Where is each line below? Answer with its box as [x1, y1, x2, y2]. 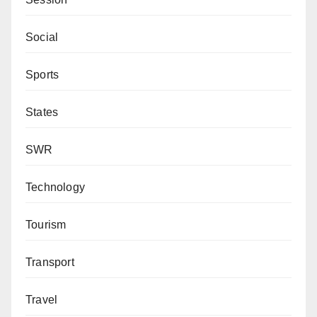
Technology [25, 180, 85, 193]
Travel [25, 293, 58, 306]
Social [25, 30, 59, 43]
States [25, 105, 59, 118]
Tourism [25, 218, 67, 231]
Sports [25, 68, 59, 81]
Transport [25, 255, 74, 268]
